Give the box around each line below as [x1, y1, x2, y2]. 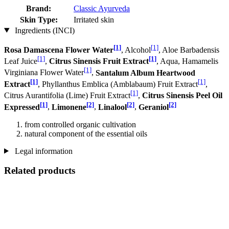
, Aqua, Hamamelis [156, 57, 218, 66]
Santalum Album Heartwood [96, 68, 195, 77]
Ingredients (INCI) [12, 26, 75, 35]
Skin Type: [19, 15, 58, 24]
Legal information [12, 146, 73, 155]
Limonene [52, 102, 86, 111]
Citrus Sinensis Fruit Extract [49, 57, 149, 66]
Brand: [26, 4, 51, 13]
